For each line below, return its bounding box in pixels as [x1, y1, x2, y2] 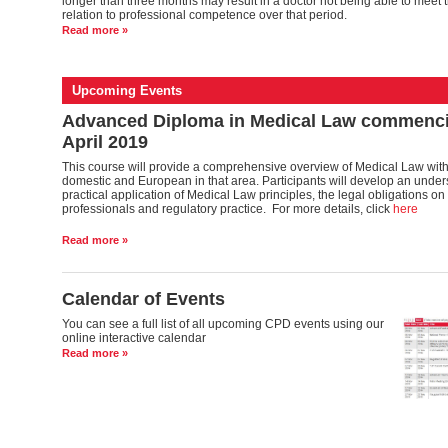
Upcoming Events [71, 83, 182, 98]
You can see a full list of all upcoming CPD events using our [61, 317, 384, 331]
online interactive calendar [61, 331, 206, 345]
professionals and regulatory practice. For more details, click [61, 202, 393, 216]
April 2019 [61, 132, 148, 152]
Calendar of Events [61, 289, 225, 309]
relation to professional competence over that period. [61, 8, 347, 22]
